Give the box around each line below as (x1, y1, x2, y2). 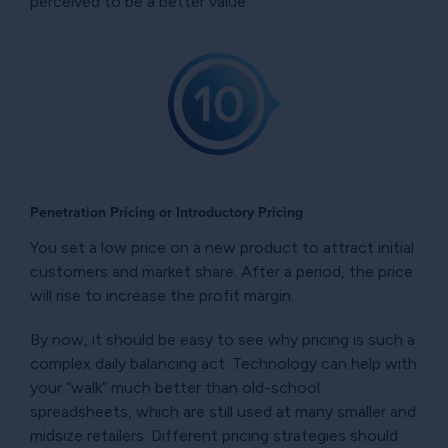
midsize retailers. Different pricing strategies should (30, 425, 398, 445)
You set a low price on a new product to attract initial (30, 237, 414, 257)
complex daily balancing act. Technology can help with (30, 353, 417, 373)
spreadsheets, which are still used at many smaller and (30, 401, 416, 421)
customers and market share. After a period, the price (30, 261, 413, 281)
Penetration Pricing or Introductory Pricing (30, 201, 303, 223)
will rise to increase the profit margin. (30, 285, 294, 305)
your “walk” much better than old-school (30, 377, 320, 397)
